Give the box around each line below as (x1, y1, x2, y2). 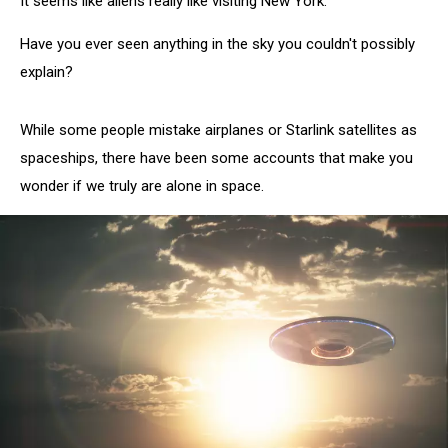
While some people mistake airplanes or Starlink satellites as (20, 121, 417, 139)
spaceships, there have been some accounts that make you (20, 149, 413, 167)
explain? (20, 63, 73, 81)
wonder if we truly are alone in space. (20, 177, 264, 195)
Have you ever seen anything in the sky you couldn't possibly (20, 35, 415, 53)
